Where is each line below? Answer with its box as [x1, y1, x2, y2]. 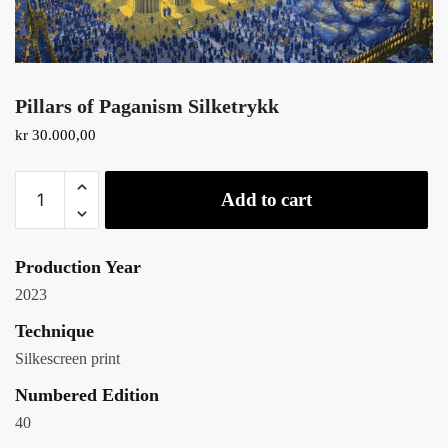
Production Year [15, 257, 141, 278]
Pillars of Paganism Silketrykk [15, 95, 279, 118]
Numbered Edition [15, 385, 159, 406]
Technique [15, 321, 94, 342]
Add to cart [221, 189, 312, 211]
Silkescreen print [15, 350, 120, 368]
